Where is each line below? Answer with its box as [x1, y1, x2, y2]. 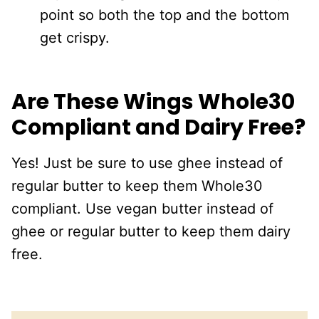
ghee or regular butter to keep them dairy [11, 222, 291, 240]
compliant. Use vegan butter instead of [11, 199, 273, 217]
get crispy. [40, 28, 110, 46]
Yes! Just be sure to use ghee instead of [11, 154, 283, 172]
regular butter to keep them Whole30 [11, 177, 263, 194]
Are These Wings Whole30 [11, 86, 295, 117]
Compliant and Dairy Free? [11, 112, 305, 142]
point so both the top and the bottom [40, 6, 289, 23]
